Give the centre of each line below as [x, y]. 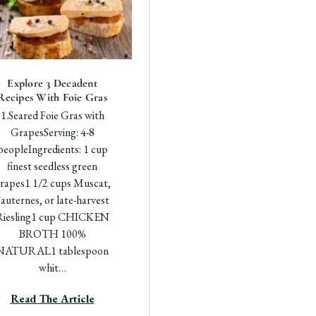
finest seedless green [52, 166]
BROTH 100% [52, 233]
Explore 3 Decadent [52, 83]
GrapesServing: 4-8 [52, 132]
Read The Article [52, 298]
